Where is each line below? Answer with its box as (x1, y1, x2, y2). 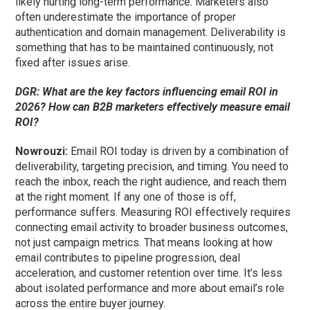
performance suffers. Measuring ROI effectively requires (15, 206, 291, 219)
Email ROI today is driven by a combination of (68, 145, 290, 158)
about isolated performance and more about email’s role (15, 282, 285, 295)
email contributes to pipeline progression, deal (15, 251, 241, 265)
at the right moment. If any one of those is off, (15, 190, 237, 204)
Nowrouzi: (15, 145, 69, 158)
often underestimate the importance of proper (15, 10, 237, 24)
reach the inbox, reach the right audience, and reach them (15, 175, 287, 189)
